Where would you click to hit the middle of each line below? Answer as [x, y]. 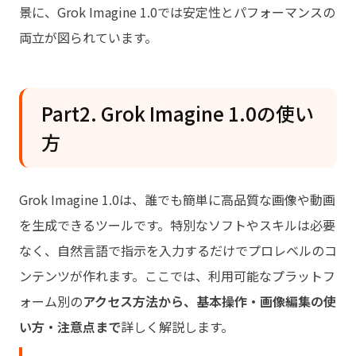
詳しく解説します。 [177, 326]
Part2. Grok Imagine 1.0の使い [178, 113]
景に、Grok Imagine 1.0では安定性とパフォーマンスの [177, 12]
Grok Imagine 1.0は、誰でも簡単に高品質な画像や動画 [177, 199]
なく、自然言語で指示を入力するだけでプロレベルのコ [178, 250]
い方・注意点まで [70, 326]
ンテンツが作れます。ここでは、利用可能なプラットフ [177, 275]
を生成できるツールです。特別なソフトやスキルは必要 [177, 224]
